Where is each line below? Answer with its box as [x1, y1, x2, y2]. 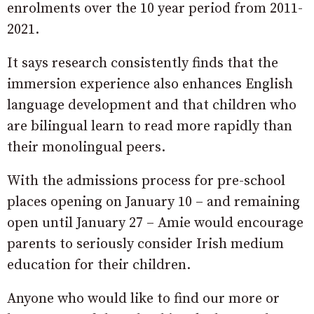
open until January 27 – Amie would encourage [7, 214, 303, 233]
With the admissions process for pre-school [7, 172, 285, 191]
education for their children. [7, 257, 191, 275]
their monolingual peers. [7, 139, 165, 157]
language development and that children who [7, 97, 296, 115]
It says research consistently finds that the [7, 55, 278, 73]
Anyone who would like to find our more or [7, 290, 280, 308]
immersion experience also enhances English [7, 76, 293, 94]
